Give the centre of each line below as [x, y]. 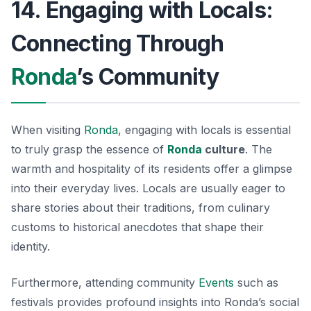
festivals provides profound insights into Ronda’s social [155, 302]
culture [224, 149]
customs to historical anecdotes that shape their [137, 227]
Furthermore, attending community [105, 282]
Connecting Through [118, 43]
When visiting [48, 129]
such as [256, 282]
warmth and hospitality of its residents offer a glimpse [152, 168]
